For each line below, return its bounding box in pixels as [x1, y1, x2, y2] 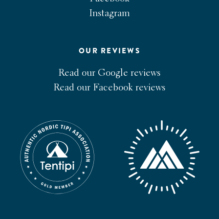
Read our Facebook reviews [54, 83, 165, 93]
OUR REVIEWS [79, 45, 140, 57]
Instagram [89, 8, 130, 19]
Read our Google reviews [59, 68, 160, 79]
